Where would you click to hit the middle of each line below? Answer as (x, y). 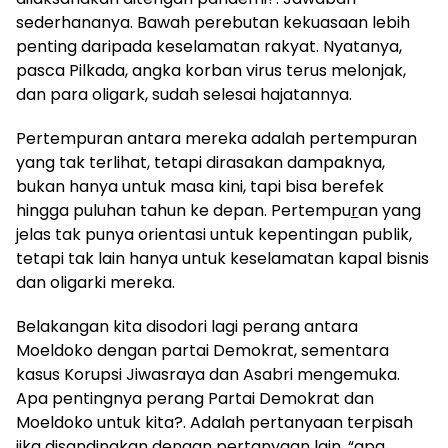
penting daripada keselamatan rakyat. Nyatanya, (209, 46)
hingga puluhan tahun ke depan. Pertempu (183, 210)
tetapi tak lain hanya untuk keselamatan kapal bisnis (222, 258)
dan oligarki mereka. (95, 282)
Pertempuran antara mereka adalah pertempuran (216, 138)
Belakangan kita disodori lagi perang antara (187, 326)
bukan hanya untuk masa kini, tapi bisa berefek (200, 186)
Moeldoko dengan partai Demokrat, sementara (202, 350)
